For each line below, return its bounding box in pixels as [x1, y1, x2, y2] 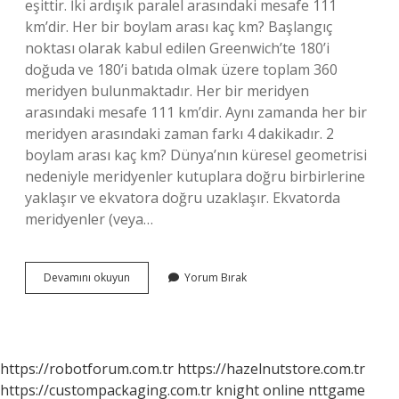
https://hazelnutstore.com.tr [177, 359, 365, 379]
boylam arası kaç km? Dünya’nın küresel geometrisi [25, 145, 367, 165]
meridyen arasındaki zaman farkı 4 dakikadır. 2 [25, 124, 334, 143]
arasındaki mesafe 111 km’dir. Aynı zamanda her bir [25, 102, 367, 122]
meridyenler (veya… [25, 209, 153, 229]
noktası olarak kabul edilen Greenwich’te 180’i [25, 38, 330, 58]
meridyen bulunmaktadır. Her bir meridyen [25, 81, 309, 101]
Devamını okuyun [44, 270, 130, 285]
